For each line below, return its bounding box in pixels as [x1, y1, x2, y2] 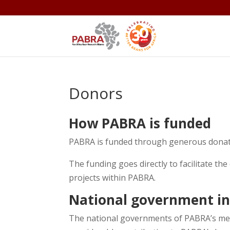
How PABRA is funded [69, 114, 212, 132]
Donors [69, 83, 123, 104]
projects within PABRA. [69, 172, 156, 183]
